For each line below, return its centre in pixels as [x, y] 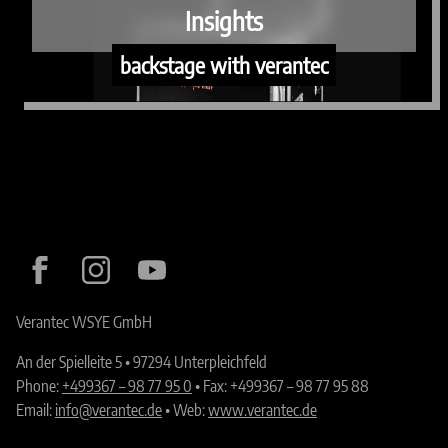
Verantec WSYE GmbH [84, 321]
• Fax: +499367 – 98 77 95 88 [280, 385]
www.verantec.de [262, 409]
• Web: [185, 409]
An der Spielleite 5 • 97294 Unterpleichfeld [141, 361]
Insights [224, 20]
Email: [35, 409]
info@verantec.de [108, 409]
